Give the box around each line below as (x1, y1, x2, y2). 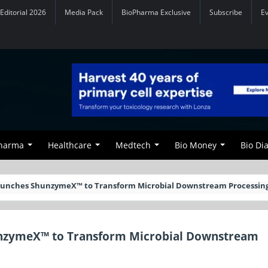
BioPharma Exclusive (121, 8, 191, 17)
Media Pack (65, 8, 103, 17)
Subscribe (209, 8, 242, 17)
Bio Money (175, 139, 217, 151)
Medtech (115, 139, 151, 151)
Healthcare (48, 139, 92, 151)
